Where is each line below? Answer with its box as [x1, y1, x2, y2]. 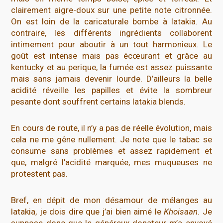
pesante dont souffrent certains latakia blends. [11, 96, 186, 107]
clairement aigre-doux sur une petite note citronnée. [11, 4, 212, 15]
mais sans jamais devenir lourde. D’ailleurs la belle [11, 73, 212, 84]
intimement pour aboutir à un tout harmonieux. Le [11, 39, 212, 49]
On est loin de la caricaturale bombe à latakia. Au [11, 16, 212, 26]
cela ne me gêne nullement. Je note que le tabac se [11, 134, 212, 144]
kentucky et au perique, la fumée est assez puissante [11, 62, 212, 72]
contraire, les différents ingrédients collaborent [11, 27, 212, 38]
